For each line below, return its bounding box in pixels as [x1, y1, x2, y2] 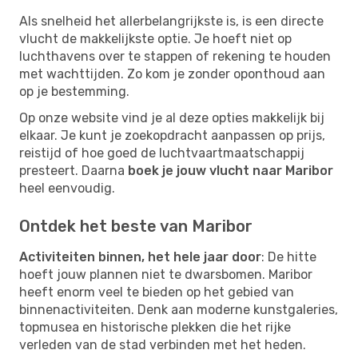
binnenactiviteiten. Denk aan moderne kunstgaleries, [19, 301, 338, 317]
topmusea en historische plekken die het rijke [19, 319, 291, 335]
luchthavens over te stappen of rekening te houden [19, 48, 331, 64]
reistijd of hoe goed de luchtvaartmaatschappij [19, 145, 304, 161]
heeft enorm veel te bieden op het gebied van [19, 284, 294, 300]
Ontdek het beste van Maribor [19, 216, 253, 236]
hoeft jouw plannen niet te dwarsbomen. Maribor [19, 266, 312, 282]
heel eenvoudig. [19, 180, 115, 196]
